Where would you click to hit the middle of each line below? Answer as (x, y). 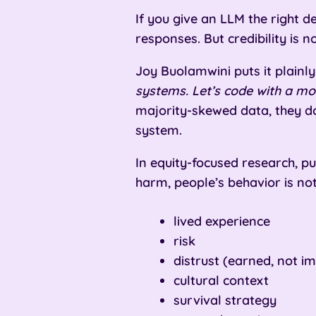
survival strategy (225, 300)
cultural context (221, 280)
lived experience (222, 221)
